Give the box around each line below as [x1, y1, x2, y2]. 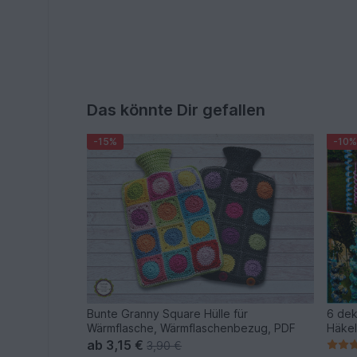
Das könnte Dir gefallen [87, 100, 266, 120]
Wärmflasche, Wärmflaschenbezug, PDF [87, 321, 296, 335]
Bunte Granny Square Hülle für [87, 307, 249, 321]
